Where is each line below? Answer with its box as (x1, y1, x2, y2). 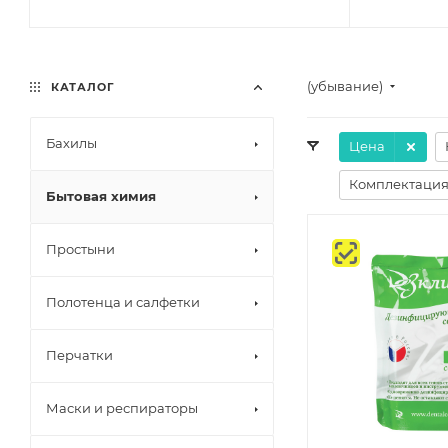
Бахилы (46, 135, 97, 151)
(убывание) (307, 78, 386, 94)
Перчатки (46, 347, 113, 363)
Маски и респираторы (46, 400, 198, 416)
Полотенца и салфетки (46, 294, 200, 310)
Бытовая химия (46, 188, 156, 204)
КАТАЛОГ (47, 80, 115, 94)
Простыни (46, 241, 115, 257)
